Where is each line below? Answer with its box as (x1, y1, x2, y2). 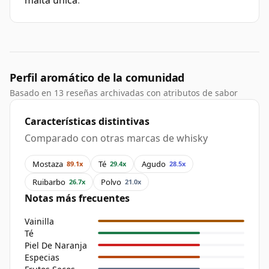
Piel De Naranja (25, 239, 87, 251)
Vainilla (25, 215, 54, 227)
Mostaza (32, 158, 63, 169)
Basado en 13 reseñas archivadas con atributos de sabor (10, 87, 238, 99)
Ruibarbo (32, 176, 65, 187)
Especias (25, 251, 59, 263)
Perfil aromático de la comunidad (10, 70, 185, 85)
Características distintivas (25, 115, 150, 128)
